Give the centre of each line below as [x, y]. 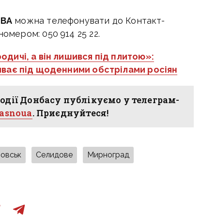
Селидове [54, 155]
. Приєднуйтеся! [70, 113]
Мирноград [108, 155]
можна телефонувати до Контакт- [89, 21]
